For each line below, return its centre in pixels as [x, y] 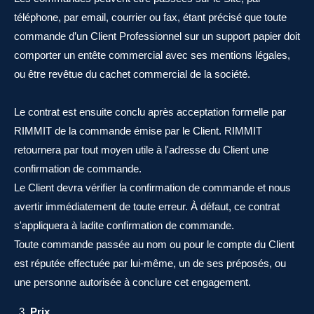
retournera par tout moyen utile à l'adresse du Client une [141, 150]
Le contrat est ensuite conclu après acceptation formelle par [150, 112]
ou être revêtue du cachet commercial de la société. [132, 74]
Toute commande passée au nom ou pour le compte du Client [154, 244]
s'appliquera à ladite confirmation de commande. [124, 225]
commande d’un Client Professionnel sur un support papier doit [157, 36]
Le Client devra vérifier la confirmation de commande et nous [152, 187]
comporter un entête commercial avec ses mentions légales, [152, 55]
